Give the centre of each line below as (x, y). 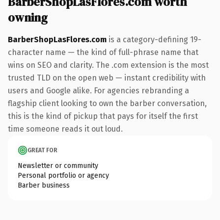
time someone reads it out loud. (65, 129)
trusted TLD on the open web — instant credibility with (107, 78)
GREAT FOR (42, 150)
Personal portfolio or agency (63, 175)
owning (28, 17)
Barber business (44, 185)
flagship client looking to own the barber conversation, (107, 103)
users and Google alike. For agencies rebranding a (98, 90)
